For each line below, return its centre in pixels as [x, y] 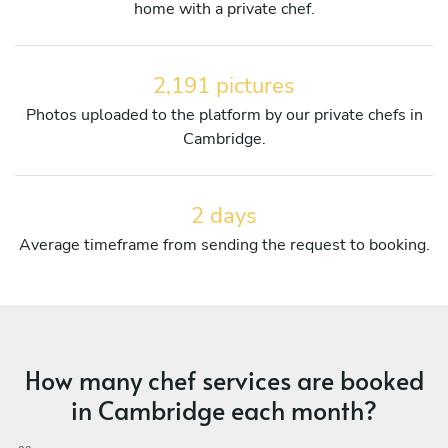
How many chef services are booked [224, 379]
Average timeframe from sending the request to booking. [224, 244]
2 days [224, 215]
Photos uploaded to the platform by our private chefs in [224, 114]
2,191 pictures [224, 85]
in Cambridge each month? [224, 409]
